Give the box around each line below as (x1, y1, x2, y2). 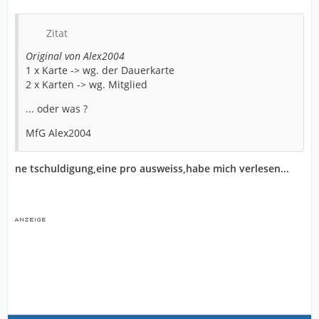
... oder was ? (26, 101, 88, 115)
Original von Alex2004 (26, 48, 125, 63)
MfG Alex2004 (26, 125, 91, 140)
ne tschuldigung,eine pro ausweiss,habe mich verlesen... (15, 161, 289, 175)
